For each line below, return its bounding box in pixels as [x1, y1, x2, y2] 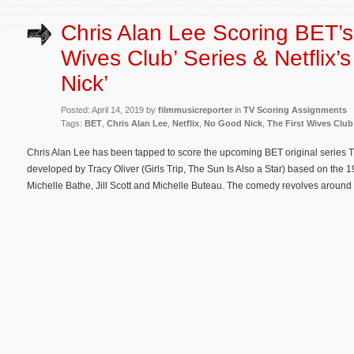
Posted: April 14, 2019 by [61, 104, 158, 115]
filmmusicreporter [158, 104, 232, 115]
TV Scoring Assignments [243, 104, 347, 115]
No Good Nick [204, 118, 262, 128]
